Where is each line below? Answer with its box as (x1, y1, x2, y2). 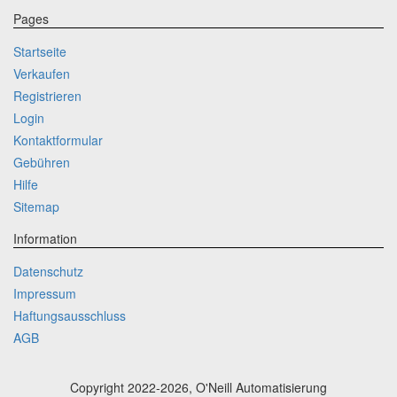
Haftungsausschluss (13, 306, 126, 324)
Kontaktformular (13, 130, 103, 149)
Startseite (13, 42, 66, 60)
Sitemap (13, 197, 59, 215)
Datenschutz (13, 261, 83, 280)
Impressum (13, 284, 76, 302)
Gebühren (13, 152, 70, 171)
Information (13, 229, 77, 247)
